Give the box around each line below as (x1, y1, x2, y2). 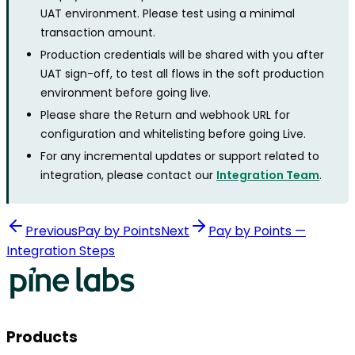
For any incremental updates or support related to (40, 148, 319, 165)
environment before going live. (40, 85, 211, 101)
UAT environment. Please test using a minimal (40, 6, 295, 22)
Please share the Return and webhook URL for (40, 107, 290, 124)
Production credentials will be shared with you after (40, 47, 324, 63)
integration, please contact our (40, 167, 216, 184)
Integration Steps (6, 242, 115, 261)
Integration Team (216, 167, 319, 184)
